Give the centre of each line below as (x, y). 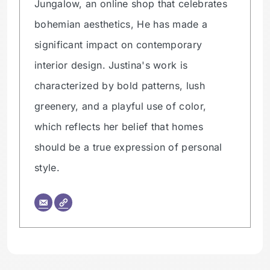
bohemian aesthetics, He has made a (121, 24)
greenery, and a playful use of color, (121, 106)
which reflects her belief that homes (119, 126)
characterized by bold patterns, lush (120, 85)
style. (47, 167)
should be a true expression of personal (128, 147)
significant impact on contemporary (118, 44)
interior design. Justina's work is (111, 65)
